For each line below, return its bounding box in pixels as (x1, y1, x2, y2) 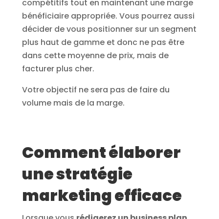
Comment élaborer (22, 141, 181, 164)
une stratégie (22, 163, 132, 185)
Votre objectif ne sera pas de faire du (22, 84, 170, 96)
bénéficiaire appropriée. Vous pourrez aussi (22, 10, 195, 22)
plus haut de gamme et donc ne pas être (22, 37, 184, 48)
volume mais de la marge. (22, 97, 125, 109)
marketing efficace (22, 184, 182, 207)
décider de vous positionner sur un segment (22, 23, 197, 35)
